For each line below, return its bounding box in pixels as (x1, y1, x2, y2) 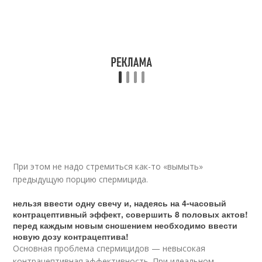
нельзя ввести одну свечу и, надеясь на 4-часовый (13, 197, 227, 209)
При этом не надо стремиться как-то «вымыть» (13, 161, 204, 172)
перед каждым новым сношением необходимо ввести (13, 219, 238, 231)
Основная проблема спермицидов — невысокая (13, 243, 206, 254)
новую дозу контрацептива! (13, 230, 129, 242)
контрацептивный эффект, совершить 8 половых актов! (13, 208, 249, 220)
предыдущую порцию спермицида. (13, 174, 149, 185)
